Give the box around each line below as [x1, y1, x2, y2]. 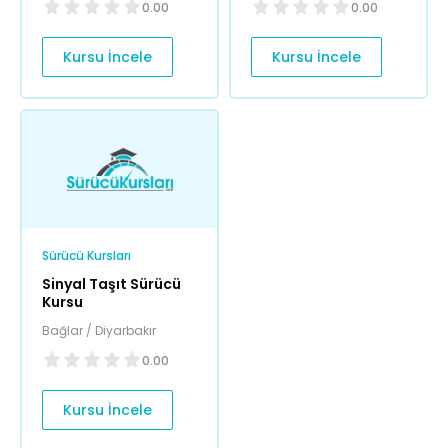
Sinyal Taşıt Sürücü [42, 274, 181, 295]
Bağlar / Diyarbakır [42, 322, 156, 340]
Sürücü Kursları [42, 247, 131, 265]
